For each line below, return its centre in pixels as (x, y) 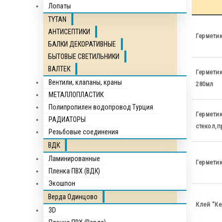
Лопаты (60, 6)
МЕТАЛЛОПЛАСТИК (76, 95)
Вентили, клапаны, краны (85, 82)
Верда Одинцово (73, 197)
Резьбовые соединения (83, 132)
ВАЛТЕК (59, 69)
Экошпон (62, 183)
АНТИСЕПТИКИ (69, 32)
